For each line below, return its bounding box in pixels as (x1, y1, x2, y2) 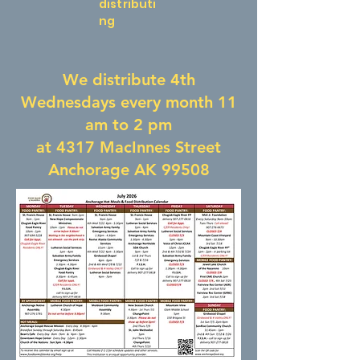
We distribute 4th (62, 70, 195, 89)
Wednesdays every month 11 (20, 92, 237, 112)
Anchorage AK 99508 (47, 160, 210, 179)
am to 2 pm (85, 115, 172, 134)
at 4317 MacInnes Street (36, 137, 221, 157)
